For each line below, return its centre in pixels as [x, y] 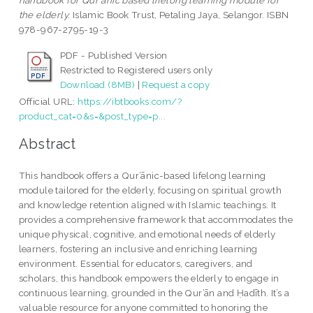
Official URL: [48, 102]
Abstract [47, 144]
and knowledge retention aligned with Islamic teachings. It [147, 204]
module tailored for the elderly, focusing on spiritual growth [150, 190]
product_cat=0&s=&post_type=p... [92, 116]
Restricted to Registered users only [136, 70]
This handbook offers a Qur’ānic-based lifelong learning [142, 175]
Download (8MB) [97, 85]
